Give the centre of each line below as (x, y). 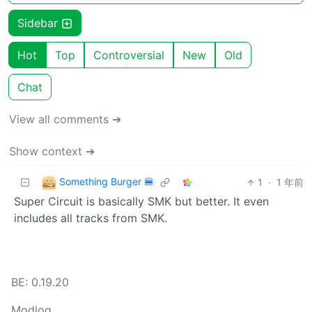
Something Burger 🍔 (107, 182)
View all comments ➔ (65, 119)
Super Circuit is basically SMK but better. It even (141, 202)
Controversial (129, 55)
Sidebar (39, 23)
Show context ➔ (52, 151)
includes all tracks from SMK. (91, 218)
